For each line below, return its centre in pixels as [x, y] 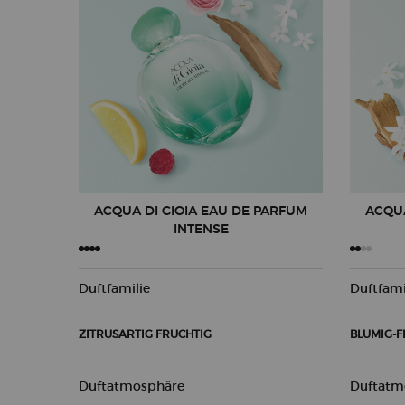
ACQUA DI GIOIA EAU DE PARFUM [201, 211]
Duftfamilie [114, 288]
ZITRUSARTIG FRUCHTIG [145, 334]
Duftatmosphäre [132, 386]
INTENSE [201, 229]
